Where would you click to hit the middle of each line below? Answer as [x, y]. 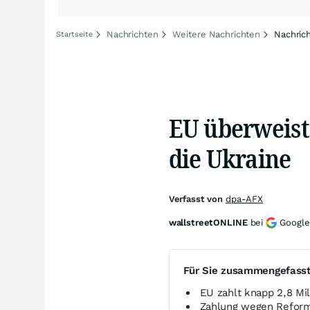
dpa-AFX [244, 199]
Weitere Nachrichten [216, 34]
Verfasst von [197, 199]
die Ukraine [230, 158]
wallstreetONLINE [208, 222]
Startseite [74, 34]
